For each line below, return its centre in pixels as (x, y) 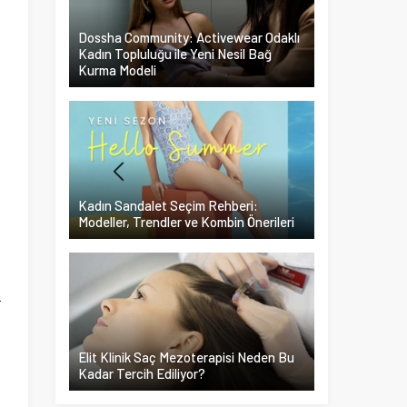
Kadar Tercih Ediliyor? (142, 373)
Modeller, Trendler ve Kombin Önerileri (186, 222)
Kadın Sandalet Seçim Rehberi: (168, 205)
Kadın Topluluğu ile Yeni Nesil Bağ (175, 54)
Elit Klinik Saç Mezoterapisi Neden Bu (186, 357)
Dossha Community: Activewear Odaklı (189, 37)
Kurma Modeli (117, 70)
